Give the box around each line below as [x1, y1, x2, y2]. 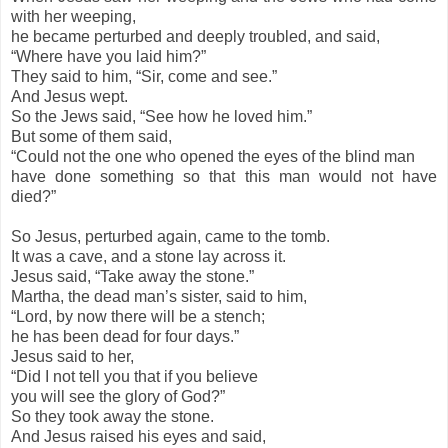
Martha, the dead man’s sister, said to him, [11, 288, 311, 306]
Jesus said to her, [11, 348, 134, 366]
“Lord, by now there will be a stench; [11, 308, 269, 326]
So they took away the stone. [11, 408, 214, 426]
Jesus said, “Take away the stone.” [11, 268, 254, 286]
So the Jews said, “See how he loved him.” [11, 108, 312, 126]
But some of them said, [11, 128, 176, 146]
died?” [11, 188, 56, 206]
